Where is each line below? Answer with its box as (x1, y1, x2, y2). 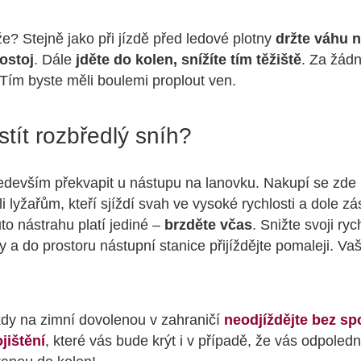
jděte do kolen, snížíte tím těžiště (76, 52, 301, 68)
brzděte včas (164, 217, 252, 234)
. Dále (34, 52, 76, 68)
